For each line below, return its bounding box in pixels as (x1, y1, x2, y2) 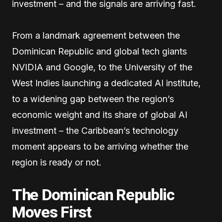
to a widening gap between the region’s (12, 94, 174, 105)
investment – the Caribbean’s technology (12, 125, 178, 136)
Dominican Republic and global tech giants (12, 46, 187, 57)
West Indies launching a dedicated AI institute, (12, 78, 201, 89)
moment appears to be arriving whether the (12, 141, 188, 152)
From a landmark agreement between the (12, 30, 180, 41)
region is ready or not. (12, 157, 102, 168)
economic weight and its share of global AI (12, 110, 187, 120)
